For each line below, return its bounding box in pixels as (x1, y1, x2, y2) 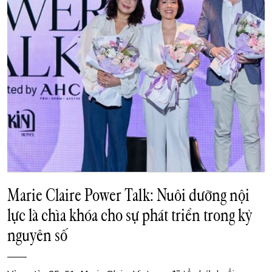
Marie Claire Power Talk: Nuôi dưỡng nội (7, 183, 250, 206)
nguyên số (7, 223, 67, 246)
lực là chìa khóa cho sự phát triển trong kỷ (7, 203, 252, 226)
